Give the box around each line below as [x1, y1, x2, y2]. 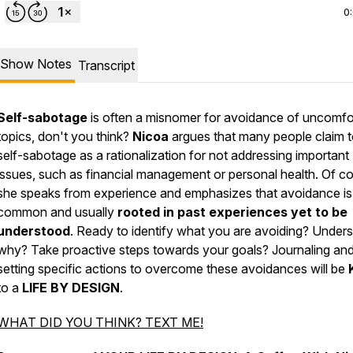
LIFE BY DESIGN [19, 280, 120, 295]
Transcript [78, 58, 135, 73]
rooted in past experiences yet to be [117, 204, 347, 220]
